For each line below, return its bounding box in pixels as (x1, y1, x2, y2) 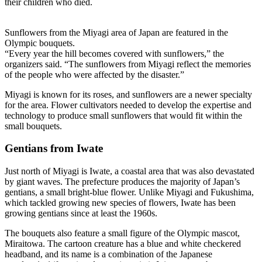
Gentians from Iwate (5, 142, 103, 155)
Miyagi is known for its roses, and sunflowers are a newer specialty (5, 89, 252, 99)
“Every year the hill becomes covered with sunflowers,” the (5, 48, 224, 58)
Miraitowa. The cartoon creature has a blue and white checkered (5, 239, 241, 249)
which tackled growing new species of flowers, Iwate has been (5, 198, 236, 208)
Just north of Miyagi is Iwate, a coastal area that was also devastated (5, 166, 254, 177)
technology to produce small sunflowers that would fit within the (5, 110, 242, 120)
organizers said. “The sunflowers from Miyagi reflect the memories (5, 58, 251, 69)
